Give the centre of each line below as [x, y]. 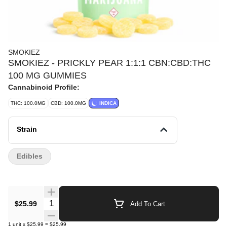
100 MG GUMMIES [47, 75]
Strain [27, 129]
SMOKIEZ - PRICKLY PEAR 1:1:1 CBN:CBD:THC [109, 63]
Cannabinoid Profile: [44, 87]
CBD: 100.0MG [68, 103]
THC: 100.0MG [28, 103]
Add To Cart [147, 204]
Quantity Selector [74, 202]
